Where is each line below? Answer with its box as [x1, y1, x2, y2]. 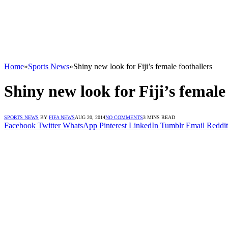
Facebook [4, 121, 36, 130]
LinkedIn [129, 121, 158, 130]
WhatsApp [63, 121, 97, 130]
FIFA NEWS [49, 114, 75, 120]
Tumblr [160, 121, 184, 130]
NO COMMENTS [105, 114, 143, 120]
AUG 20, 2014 [75, 114, 105, 120]
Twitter [38, 121, 61, 130]
